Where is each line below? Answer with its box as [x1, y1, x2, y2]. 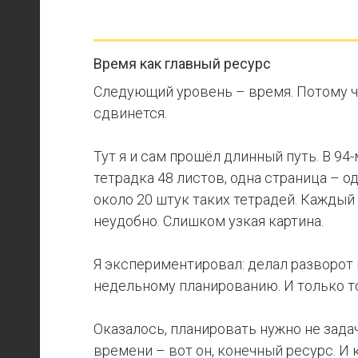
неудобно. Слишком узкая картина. [93, 213, 324, 229]
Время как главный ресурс [93, 55, 271, 72]
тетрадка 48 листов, [93, 169, 227, 186]
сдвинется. [93, 105, 167, 121]
